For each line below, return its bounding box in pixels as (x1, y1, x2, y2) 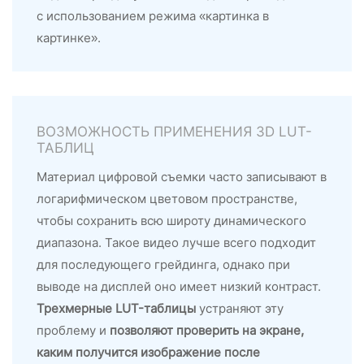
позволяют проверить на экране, (110, 322, 304, 338)
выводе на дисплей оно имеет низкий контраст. (37, 278, 321, 294)
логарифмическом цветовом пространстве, (37, 190, 297, 206)
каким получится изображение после (37, 344, 260, 360)
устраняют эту (196, 300, 284, 316)
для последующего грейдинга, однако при (37, 256, 290, 272)
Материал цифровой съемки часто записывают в (37, 168, 327, 184)
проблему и (37, 322, 110, 338)
